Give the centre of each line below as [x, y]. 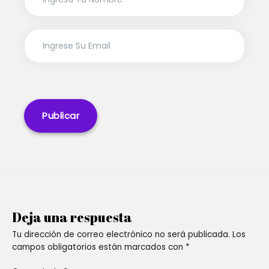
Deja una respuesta [72, 217]
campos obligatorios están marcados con [99, 247]
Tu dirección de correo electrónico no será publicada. [121, 234]
